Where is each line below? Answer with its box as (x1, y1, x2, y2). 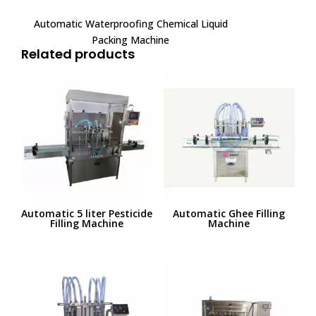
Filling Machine (50, 216, 124, 230)
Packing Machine (92, 33, 170, 47)
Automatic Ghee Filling (173, 206, 286, 220)
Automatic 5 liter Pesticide (21, 206, 153, 220)
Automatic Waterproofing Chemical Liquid (33, 17, 228, 31)
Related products (21, 45, 135, 63)
